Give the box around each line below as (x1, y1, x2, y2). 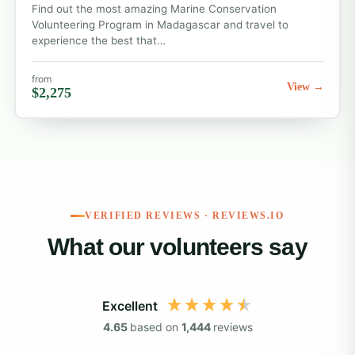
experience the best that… (31, 34, 166, 48)
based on (129, 319, 181, 334)
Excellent (102, 297, 158, 314)
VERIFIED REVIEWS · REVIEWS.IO (85, 209, 284, 221)
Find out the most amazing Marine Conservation (31, 2, 277, 16)
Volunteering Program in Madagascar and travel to (31, 18, 288, 32)
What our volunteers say (48, 233, 307, 260)
